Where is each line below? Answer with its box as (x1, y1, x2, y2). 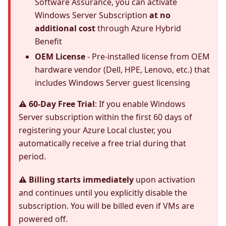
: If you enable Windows (95, 98, 186, 109)
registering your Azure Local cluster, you (19, 124, 172, 136)
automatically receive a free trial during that (19, 137, 186, 149)
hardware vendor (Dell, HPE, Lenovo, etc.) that (35, 64, 210, 75)
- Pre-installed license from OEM (85, 50, 210, 62)
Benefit (35, 35, 62, 47)
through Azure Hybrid (95, 22, 181, 34)
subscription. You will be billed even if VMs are (19, 200, 194, 211)
